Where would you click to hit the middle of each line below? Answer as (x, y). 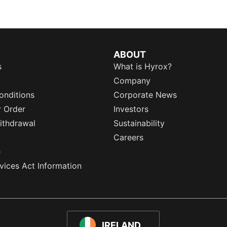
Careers (128, 137)
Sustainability (139, 123)
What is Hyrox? (143, 66)
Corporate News (145, 95)
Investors (131, 109)
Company (132, 81)
